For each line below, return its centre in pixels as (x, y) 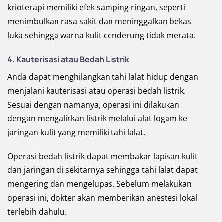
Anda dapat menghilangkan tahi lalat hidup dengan (103, 77)
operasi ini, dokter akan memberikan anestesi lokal (102, 198)
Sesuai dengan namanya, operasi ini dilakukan (93, 105)
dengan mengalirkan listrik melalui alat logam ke (97, 119)
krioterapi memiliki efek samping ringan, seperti (96, 8)
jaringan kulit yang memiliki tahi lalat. (76, 133)
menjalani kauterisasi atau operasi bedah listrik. (97, 91)
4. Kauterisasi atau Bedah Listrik (68, 60)
